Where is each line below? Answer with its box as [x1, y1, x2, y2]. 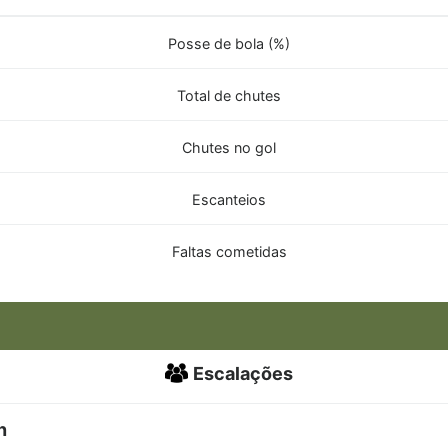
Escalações [193, 362, 293, 384]
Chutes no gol [182, 138, 276, 156]
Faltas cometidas [171, 242, 287, 260]
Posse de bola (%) [168, 34, 290, 52]
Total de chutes [177, 86, 281, 104]
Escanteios [192, 190, 266, 208]
